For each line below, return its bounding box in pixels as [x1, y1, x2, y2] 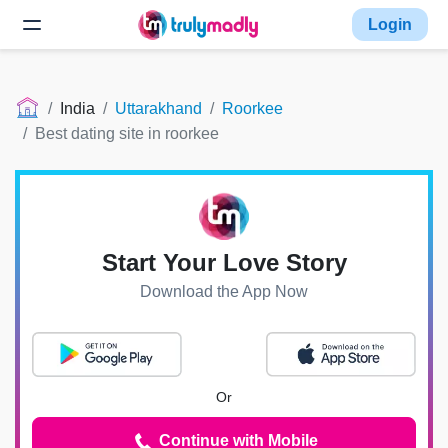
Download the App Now [140, 283, 308, 301]
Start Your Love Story [101, 249, 347, 277]
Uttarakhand [115, 100, 202, 117]
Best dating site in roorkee [35, 125, 219, 142]
